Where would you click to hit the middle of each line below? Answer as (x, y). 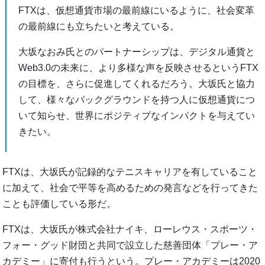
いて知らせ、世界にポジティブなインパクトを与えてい (137, 116)
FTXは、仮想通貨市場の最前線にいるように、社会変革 (137, 11)
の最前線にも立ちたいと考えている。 (99, 27)
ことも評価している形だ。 (59, 204)
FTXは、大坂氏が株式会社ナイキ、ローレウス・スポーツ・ (130, 230)
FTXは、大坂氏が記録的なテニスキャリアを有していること (130, 172)
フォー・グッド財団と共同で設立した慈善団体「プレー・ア (130, 245)
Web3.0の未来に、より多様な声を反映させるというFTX (139, 68)
